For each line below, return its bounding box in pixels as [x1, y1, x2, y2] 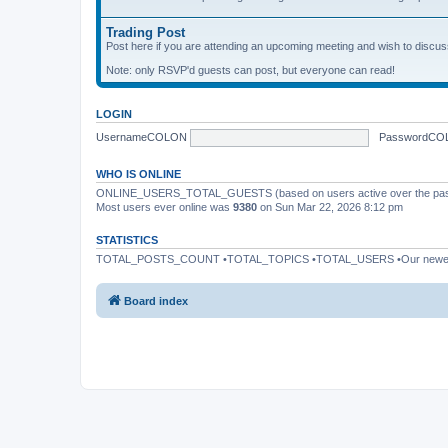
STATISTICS [96, 234, 158, 246]
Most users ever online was [96, 201, 233, 213]
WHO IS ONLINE [96, 168, 181, 180]
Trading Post [106, 25, 185, 40]
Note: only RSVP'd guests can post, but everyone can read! [106, 64, 395, 76]
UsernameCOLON [96, 130, 187, 143]
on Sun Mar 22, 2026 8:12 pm [257, 201, 403, 213]
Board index [124, 294, 188, 307]
